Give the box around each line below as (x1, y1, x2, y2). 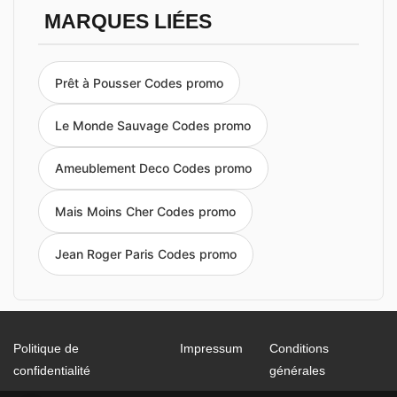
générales (269, 362, 326, 378)
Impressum (180, 340, 244, 355)
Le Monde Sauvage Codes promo (55, 118, 251, 134)
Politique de (13, 340, 79, 355)
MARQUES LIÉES (43, 11, 212, 33)
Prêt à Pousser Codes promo (55, 74, 223, 90)
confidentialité (13, 362, 90, 378)
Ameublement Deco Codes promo (55, 160, 252, 176)
